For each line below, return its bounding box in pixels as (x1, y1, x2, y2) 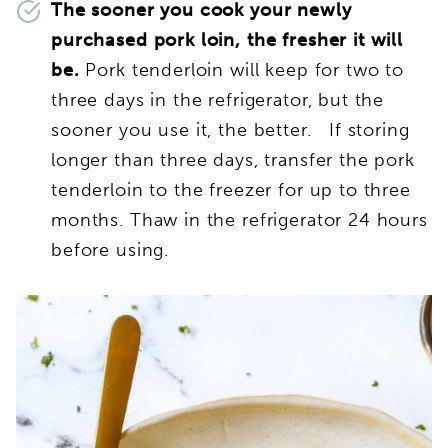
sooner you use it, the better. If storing (51, 118, 410, 141)
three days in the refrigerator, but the (51, 88, 385, 111)
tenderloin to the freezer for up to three (51, 178, 411, 201)
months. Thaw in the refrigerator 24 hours (51, 208, 428, 231)
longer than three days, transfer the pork (51, 148, 415, 171)
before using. (51, 238, 175, 261)
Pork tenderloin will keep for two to (85, 58, 405, 81)
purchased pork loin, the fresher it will (51, 28, 404, 51)
